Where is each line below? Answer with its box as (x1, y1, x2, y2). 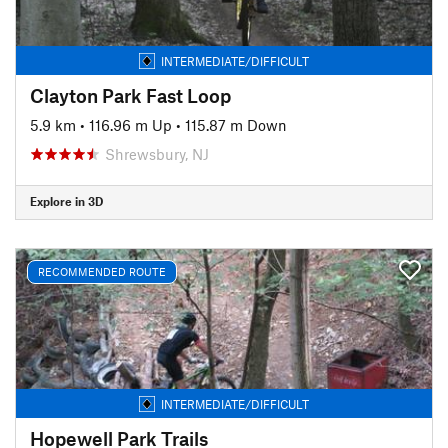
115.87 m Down (185, 115, 287, 134)
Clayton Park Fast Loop (30, 83, 231, 107)
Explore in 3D (30, 194, 103, 208)
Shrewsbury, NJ (105, 144, 209, 163)
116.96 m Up (89, 115, 172, 134)
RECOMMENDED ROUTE (38, 265, 166, 278)
